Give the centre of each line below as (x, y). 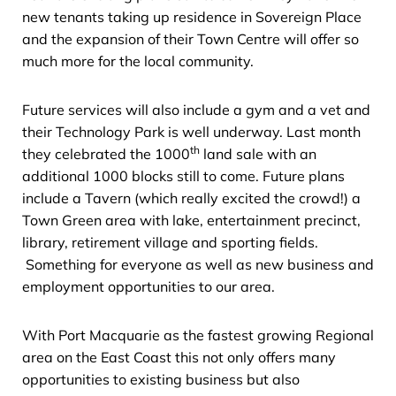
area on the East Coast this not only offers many (179, 357)
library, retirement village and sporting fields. (170, 242)
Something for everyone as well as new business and (198, 264)
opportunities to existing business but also (161, 379)
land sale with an (258, 153)
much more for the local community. (138, 61)
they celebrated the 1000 (106, 153)
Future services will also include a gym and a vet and (196, 109)
